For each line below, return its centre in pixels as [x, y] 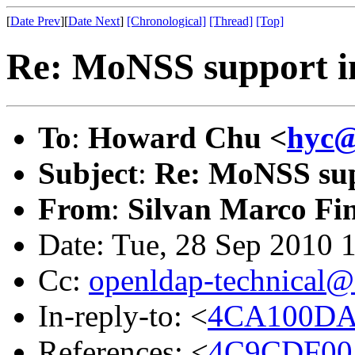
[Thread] [231, 21]
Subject [88, 173]
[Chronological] [166, 21]
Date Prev [35, 21]
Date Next [94, 21]
